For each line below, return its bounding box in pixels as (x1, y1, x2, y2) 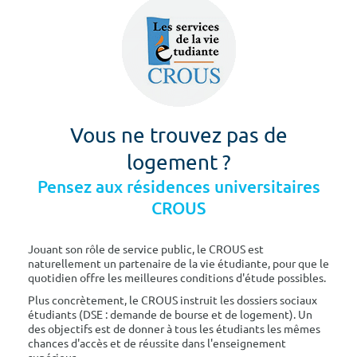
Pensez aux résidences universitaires (37, 176, 320, 198)
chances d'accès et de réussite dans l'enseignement (28, 335, 286, 350)
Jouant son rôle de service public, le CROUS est (28, 241, 264, 256)
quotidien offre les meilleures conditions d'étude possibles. (28, 270, 326, 284)
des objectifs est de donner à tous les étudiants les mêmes (28, 321, 320, 335)
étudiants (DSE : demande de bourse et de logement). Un (28, 307, 312, 321)
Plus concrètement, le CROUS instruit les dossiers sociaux (28, 292, 317, 307)
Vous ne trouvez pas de (69, 123, 288, 147)
